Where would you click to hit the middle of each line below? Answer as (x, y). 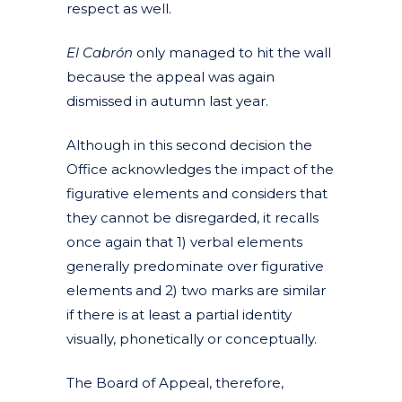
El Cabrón (100, 52)
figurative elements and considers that (197, 193)
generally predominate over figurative (195, 266)
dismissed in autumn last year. (167, 100)
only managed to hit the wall (232, 52)
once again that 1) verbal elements (184, 241)
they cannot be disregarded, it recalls (192, 217)
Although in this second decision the (189, 144)
